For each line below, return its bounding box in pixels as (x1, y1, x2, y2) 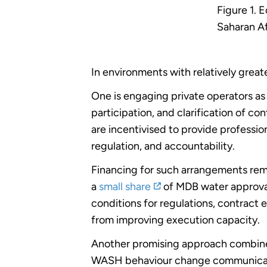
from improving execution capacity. (91, 213, 260, 226)
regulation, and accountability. (91, 139, 235, 153)
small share (99, 179, 151, 193)
